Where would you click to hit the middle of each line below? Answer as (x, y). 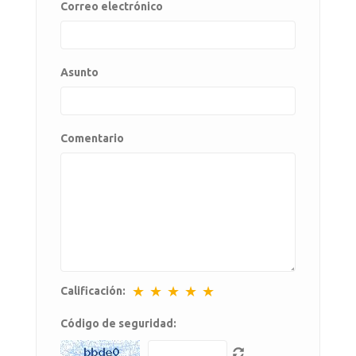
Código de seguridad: (118, 323)
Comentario (92, 138)
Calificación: (93, 290)
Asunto (79, 72)
